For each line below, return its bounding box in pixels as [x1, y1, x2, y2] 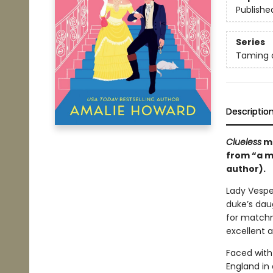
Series [235, 36, 265, 49]
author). [225, 163, 266, 175]
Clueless [225, 136, 261, 148]
